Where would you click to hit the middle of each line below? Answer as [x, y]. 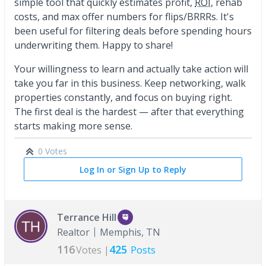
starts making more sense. [73, 126]
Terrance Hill [87, 217]
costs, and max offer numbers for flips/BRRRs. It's [124, 16]
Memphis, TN [130, 232]
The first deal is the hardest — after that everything [129, 111]
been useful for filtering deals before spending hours [133, 31]
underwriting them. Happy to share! [94, 45]
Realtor [73, 232]
